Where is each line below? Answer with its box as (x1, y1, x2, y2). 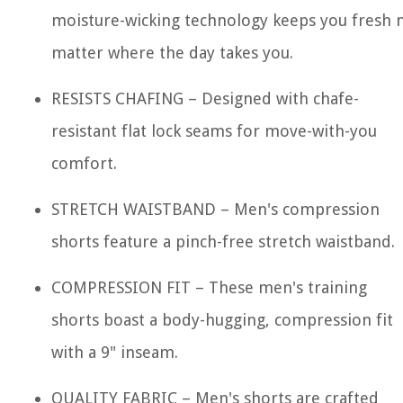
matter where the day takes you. (51, 43, 293, 62)
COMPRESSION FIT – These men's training (51, 278, 367, 297)
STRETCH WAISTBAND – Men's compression (51, 200, 380, 219)
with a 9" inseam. (51, 343, 178, 362)
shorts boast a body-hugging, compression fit (51, 310, 393, 329)
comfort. (51, 154, 117, 173)
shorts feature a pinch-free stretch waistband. (51, 232, 395, 251)
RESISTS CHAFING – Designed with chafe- (51, 89, 359, 108)
